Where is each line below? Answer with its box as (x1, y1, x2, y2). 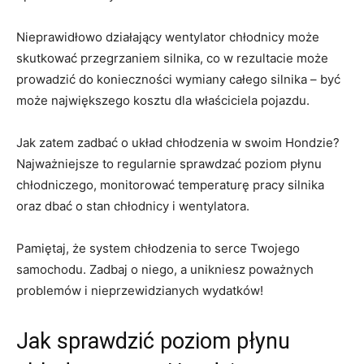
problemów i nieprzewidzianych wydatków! (16, 283, 263, 299)
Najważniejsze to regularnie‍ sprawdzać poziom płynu (16, 156, 322, 172)
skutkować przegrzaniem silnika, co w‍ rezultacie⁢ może (16, 50, 328, 67)
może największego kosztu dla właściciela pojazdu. (16, 93, 310, 109)
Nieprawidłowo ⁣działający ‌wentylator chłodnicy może (16, 29, 319, 45)
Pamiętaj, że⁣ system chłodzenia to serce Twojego (16, 240, 300, 257)
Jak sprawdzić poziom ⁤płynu (16, 328, 290, 355)
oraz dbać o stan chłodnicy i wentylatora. (16, 198, 249, 214)
